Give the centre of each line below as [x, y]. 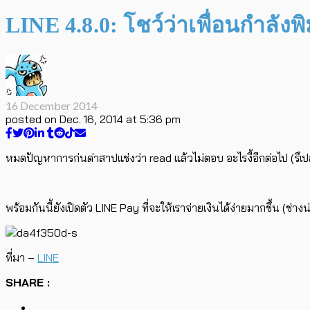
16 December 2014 [52, 105]
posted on [31, 119]
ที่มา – [21, 257]
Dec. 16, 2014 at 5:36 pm [120, 119]
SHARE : [28, 282]
